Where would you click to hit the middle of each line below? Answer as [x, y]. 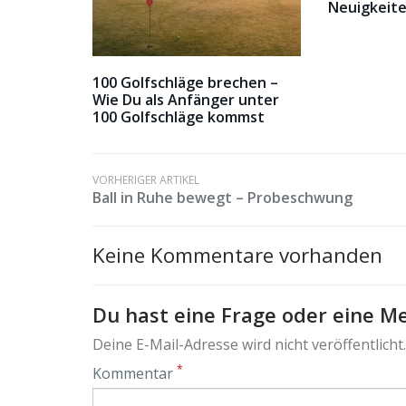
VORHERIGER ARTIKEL [146, 180]
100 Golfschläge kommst [179, 117]
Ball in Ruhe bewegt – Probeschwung [222, 198]
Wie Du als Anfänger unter [186, 100]
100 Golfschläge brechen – [185, 83]
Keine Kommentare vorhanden [237, 256]
